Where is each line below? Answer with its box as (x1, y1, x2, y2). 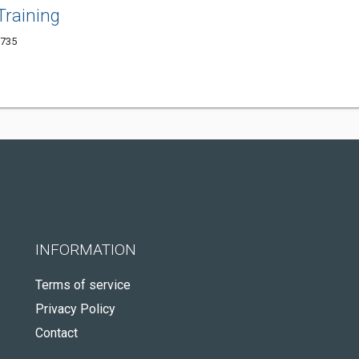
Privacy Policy (35, 301, 115, 317)
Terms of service (35, 277, 131, 292)
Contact (35, 325, 78, 341)
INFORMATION (35, 240, 136, 259)
